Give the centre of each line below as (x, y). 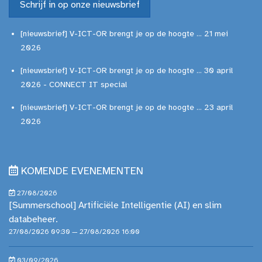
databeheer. (33, 219)
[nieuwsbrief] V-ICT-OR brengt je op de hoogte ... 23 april (127, 108)
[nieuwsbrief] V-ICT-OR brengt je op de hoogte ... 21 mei (124, 34)
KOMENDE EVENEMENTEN (82, 171)
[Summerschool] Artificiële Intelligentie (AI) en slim (115, 205)
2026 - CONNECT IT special (74, 85)
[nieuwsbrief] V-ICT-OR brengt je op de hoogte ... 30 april (127, 71)
